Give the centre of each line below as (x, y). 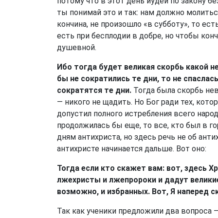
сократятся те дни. (95, 90)
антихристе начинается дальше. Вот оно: (132, 149)
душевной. (77, 47)
